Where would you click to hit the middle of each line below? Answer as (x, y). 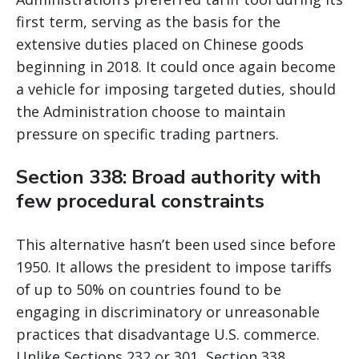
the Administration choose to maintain (151, 111)
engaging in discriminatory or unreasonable (168, 311)
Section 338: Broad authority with (169, 177)
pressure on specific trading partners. (147, 133)
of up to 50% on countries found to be (149, 289)
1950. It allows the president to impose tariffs (174, 266)
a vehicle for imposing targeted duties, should (176, 89)
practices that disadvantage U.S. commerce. (168, 334)
